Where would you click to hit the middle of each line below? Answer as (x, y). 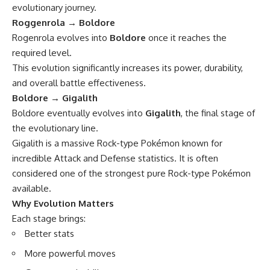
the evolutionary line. (55, 128)
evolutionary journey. (54, 8)
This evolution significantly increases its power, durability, (127, 68)
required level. (42, 53)
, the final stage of (218, 113)
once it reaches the (186, 38)
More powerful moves (70, 253)
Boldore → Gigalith (55, 98)
